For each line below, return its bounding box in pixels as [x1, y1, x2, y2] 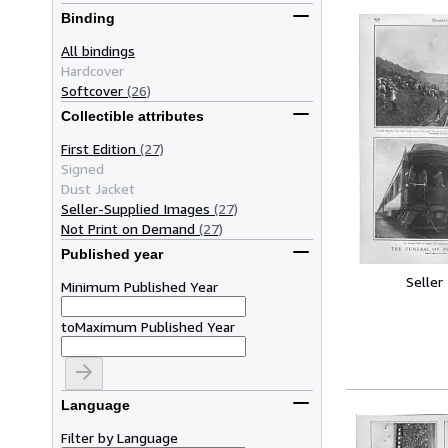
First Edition [61, 139, 136, 157]
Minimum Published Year [61, 277, 218, 295]
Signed [61, 159, 104, 177]
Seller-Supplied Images [61, 199, 210, 217]
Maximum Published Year [75, 317, 235, 335]
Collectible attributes [61, 108, 204, 125]
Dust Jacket [61, 179, 135, 197]
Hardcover [61, 61, 124, 79]
